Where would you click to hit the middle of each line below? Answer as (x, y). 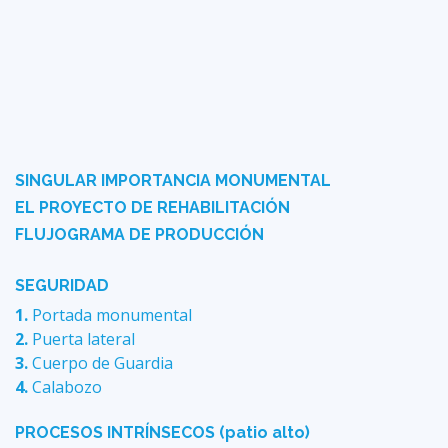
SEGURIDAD (62, 286)
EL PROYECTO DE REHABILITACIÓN (152, 208)
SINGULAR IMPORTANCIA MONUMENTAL (173, 181)
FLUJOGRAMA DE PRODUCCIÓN (139, 235)
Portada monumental (112, 315)
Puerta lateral (83, 339)
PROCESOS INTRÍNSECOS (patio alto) (162, 433)
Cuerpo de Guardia (102, 363)
